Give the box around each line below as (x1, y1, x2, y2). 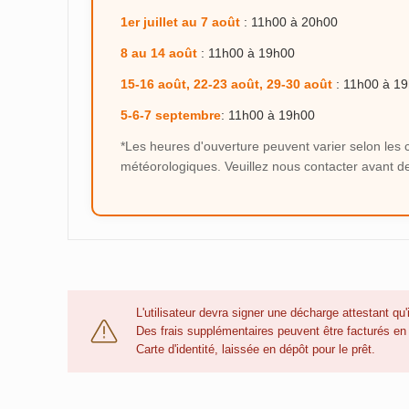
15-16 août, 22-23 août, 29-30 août (121, 77, 332, 92)
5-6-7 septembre (121, 108, 221, 123)
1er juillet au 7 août (121, 15, 240, 30)
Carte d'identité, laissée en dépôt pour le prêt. (136, 342, 375, 357)
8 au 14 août (121, 46, 197, 61)
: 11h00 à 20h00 (240, 15, 338, 30)
